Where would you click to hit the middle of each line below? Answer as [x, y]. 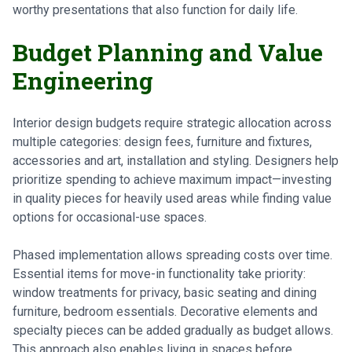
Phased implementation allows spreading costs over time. [172, 255]
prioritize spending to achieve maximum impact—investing [172, 180]
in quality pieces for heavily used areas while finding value [172, 198]
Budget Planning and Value [168, 52]
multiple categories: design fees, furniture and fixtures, [162, 142]
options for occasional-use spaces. [110, 217]
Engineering [83, 81]
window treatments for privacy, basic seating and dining [165, 293]
